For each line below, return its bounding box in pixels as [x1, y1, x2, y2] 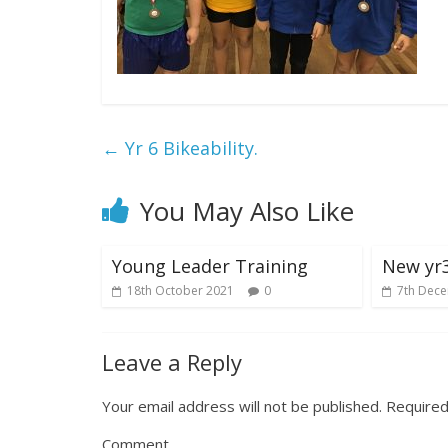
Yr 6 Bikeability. [120, 135, 258, 160]
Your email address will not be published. [102, 395, 382, 416]
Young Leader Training [112, 253, 308, 278]
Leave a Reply [102, 346, 242, 377]
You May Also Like [140, 192, 354, 229]
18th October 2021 [127, 281, 234, 299]
